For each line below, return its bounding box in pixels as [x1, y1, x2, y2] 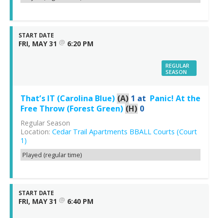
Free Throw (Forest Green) [20, 103, 123, 114]
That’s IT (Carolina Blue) [20, 93, 115, 104]
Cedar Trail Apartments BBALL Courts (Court [52, 127, 197, 137]
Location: [20, 127, 52, 137]
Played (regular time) [22, 150, 82, 160]
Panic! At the [150, 93, 200, 104]
